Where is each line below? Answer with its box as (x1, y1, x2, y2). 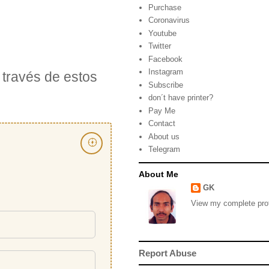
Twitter (148, 41, 172, 51)
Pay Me (148, 106, 176, 115)
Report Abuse (139, 248, 196, 259)
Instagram (148, 67, 184, 77)
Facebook (148, 54, 183, 64)
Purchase (148, 2, 182, 12)
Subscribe (148, 80, 184, 89)
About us (148, 131, 180, 141)
